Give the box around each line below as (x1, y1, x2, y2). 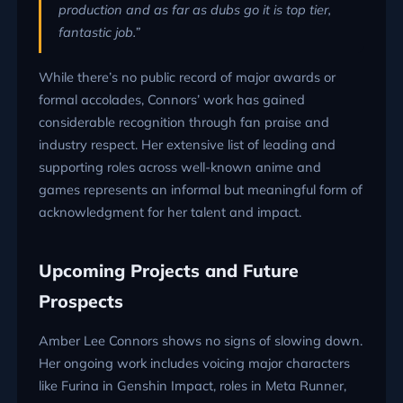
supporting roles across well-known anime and (38, 158, 321, 176)
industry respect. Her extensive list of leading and (38, 136, 336, 154)
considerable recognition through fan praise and (38, 113, 329, 131)
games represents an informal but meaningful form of (38, 181, 363, 199)
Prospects (38, 289, 123, 312)
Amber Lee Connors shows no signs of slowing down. (38, 332, 363, 350)
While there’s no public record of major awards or (38, 68, 336, 86)
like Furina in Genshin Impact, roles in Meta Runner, (38, 377, 346, 395)
